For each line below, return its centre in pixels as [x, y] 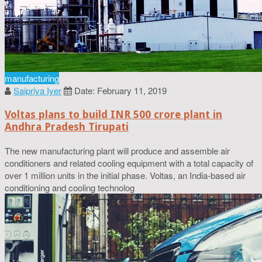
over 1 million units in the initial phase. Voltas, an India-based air [125, 175]
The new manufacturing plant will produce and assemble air [117, 151]
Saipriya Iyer [37, 91]
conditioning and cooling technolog [70, 188]
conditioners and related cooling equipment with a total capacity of [129, 163]
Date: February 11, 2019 [120, 91]
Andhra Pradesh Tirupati [67, 127]
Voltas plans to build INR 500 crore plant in [113, 115]
